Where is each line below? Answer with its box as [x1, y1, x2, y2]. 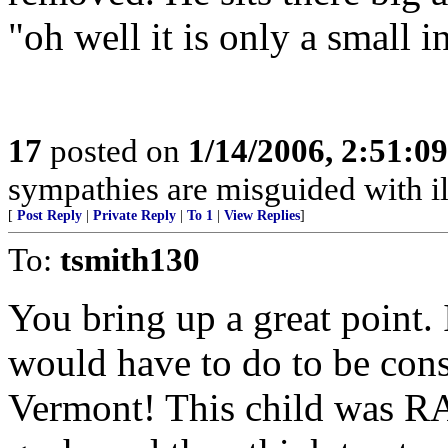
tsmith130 [60, 241, 200, 278]
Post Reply [17, 208, 82, 223]
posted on [42, 132, 188, 169]
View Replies [224, 208, 300, 223]
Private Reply [93, 208, 176, 223]
